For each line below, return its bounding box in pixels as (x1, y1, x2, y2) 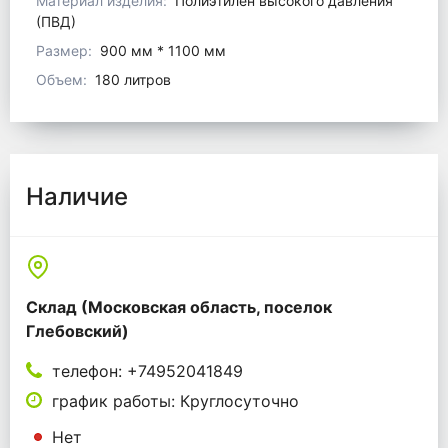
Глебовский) (26, 321, 129, 342)
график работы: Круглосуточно (52, 391, 300, 412)
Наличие (26, 182, 128, 212)
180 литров (95, 71, 171, 89)
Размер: (36, 42, 92, 60)
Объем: (36, 71, 87, 89)
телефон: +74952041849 (52, 361, 244, 382)
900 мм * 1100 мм (100, 42, 226, 60)
